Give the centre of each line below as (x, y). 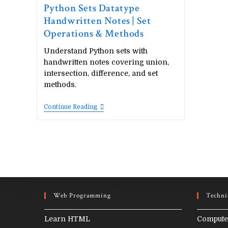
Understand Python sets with (95, 51)
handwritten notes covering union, (106, 62)
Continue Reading (70, 107)
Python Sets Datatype (92, 8)
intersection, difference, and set (101, 73)
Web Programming (82, 196)
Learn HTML (67, 219)
